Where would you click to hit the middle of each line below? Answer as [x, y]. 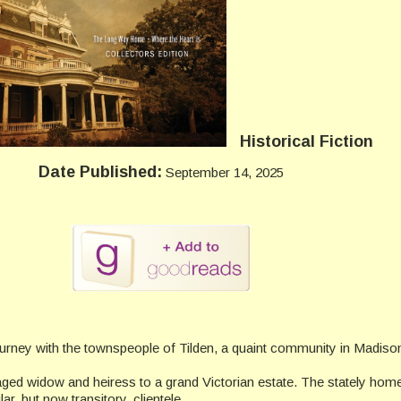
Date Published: [100, 172]
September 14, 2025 [223, 173]
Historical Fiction [307, 142]
